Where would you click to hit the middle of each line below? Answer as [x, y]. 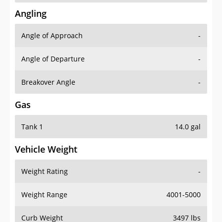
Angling [31, 14]
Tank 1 [32, 127]
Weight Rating [45, 171]
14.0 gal [188, 127]
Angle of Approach [52, 36]
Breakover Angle [48, 82]
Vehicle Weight [46, 149]
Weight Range [44, 195]
